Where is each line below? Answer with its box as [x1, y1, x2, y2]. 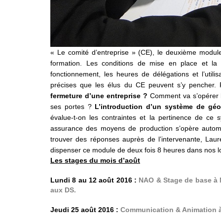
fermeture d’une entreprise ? [50, 92, 150, 100]
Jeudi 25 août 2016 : [50, 206, 118, 214]
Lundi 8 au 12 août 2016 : [50, 176, 137, 184]
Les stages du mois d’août [50, 156, 140, 165]
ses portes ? [50, 103, 95, 111]
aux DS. [50, 186, 76, 194]
